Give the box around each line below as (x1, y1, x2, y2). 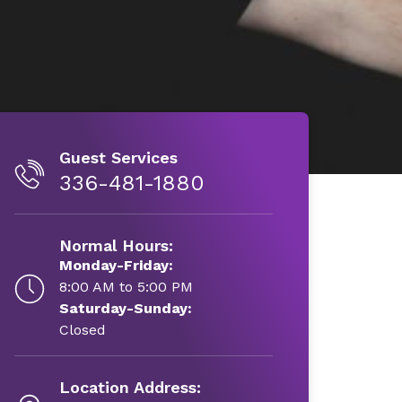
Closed (58, 321, 106, 338)
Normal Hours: (58, 236, 173, 255)
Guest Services (58, 148, 178, 167)
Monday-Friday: (58, 257, 173, 274)
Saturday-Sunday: (58, 300, 192, 317)
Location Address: (58, 378, 201, 397)
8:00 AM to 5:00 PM (58, 278, 193, 295)
